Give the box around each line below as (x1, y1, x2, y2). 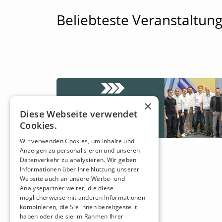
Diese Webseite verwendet (20, 108, 138, 120)
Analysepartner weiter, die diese (20, 184, 114, 192)
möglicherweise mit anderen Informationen (20, 193, 146, 202)
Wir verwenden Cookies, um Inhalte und (20, 137, 135, 145)
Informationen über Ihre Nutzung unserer (20, 165, 140, 173)
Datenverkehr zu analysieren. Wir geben (20, 156, 137, 164)
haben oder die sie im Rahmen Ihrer (20, 212, 124, 221)
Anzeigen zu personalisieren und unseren (20, 146, 140, 155)
